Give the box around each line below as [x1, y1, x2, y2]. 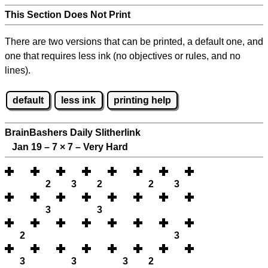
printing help [113, 95, 171, 105]
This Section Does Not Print [5, 10, 130, 20]
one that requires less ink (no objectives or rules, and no [5, 51, 240, 61]
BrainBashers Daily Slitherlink [5, 127, 141, 138]
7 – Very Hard [65, 142, 128, 153]
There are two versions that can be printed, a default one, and [5, 36, 263, 47]
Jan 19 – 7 [5, 142, 60, 153]
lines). [5, 65, 31, 75]
